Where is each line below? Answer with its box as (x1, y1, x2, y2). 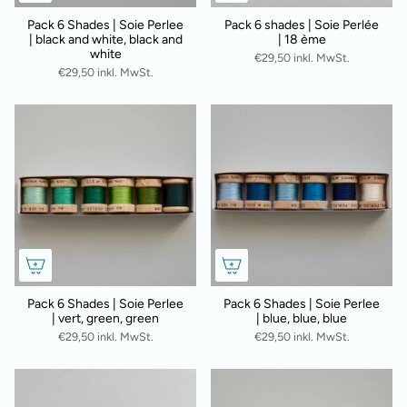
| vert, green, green (52, 311, 159, 327)
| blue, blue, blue (256, 311, 347, 327)
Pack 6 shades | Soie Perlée (224, 17, 379, 34)
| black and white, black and (28, 32, 183, 48)
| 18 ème (277, 32, 326, 48)
